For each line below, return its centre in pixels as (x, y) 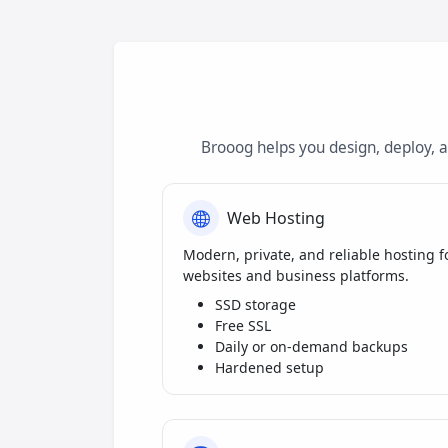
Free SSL (243, 326)
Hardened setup (269, 368)
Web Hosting (276, 217)
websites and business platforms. (296, 276)
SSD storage (255, 305)
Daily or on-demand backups (311, 347)
